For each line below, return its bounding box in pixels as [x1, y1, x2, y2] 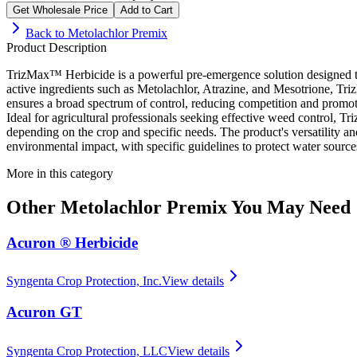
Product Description [6, 40, 107, 54]
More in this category [6, 166, 113, 180]
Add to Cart [120, 3, 173, 16]
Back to [25, 25, 68, 40]
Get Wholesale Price [13, 3, 108, 16]
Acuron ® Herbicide [6, 233, 138, 251]
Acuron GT [6, 304, 82, 321]
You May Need [227, 196, 351, 218]
